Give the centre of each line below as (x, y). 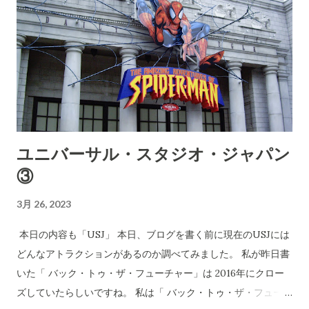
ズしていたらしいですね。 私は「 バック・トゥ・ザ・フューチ (154, 292)
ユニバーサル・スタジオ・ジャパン (153, 153)
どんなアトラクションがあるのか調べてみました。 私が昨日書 (153, 253)
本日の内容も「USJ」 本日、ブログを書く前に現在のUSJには (153, 234)
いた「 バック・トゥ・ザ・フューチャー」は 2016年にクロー (150, 273)
